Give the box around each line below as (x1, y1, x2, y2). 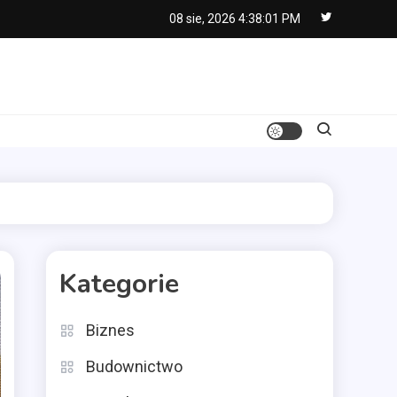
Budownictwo (86, 357, 183, 376)
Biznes (86, 321, 135, 339)
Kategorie (59, 266, 179, 302)
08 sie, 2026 (169, 12, 236, 26)
